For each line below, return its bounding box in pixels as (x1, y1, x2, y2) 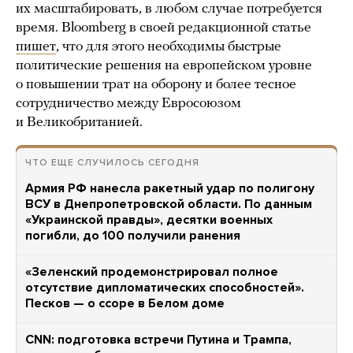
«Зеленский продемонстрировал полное (25, 264, 278, 281)
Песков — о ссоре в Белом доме (25, 295, 225, 312)
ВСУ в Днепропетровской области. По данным (25, 196, 312, 213)
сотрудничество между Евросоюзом (16, 96, 241, 112)
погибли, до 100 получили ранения (25, 228, 240, 244)
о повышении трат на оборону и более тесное (16, 77, 296, 93)
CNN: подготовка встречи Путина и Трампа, (25, 332, 292, 348)
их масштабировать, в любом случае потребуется (16, 2, 322, 17)
